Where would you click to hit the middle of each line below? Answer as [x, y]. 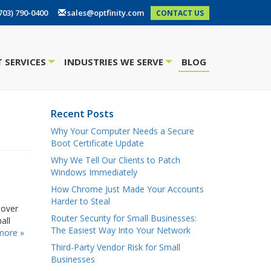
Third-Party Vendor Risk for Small [115, 247]
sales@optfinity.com [106, 13]
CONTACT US [180, 13]
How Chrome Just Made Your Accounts [127, 189]
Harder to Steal [80, 201]
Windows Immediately [94, 172]
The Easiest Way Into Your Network [120, 230]
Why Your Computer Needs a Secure [122, 131]
